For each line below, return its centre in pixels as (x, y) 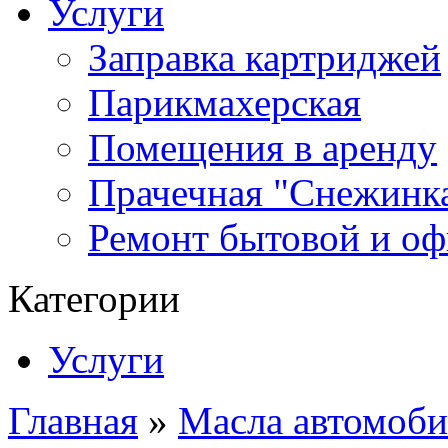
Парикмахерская (224, 102)
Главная (73, 420)
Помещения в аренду (262, 147)
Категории (94, 298)
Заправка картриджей (264, 57)
